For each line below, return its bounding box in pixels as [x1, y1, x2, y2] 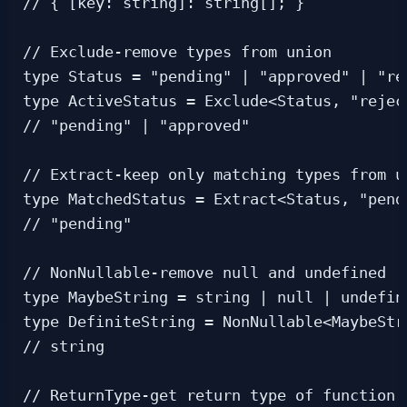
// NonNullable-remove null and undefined [23, 264, 386, 283]
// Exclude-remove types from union [23, 44, 332, 62]
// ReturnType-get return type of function [23, 387, 395, 405]
